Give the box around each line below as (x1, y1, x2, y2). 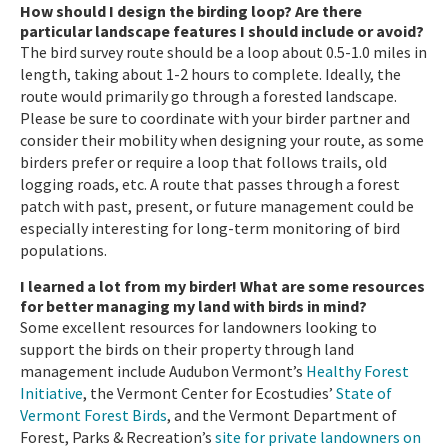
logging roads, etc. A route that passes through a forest (20, 173, 400, 194)
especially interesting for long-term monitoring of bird (20, 217, 400, 238)
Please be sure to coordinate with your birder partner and (20, 107, 410, 128)
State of (336, 382, 392, 403)
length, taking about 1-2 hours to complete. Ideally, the (20, 63, 401, 84)
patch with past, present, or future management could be (20, 195, 414, 216)
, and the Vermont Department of (167, 404, 397, 425)
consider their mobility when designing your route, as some (20, 129, 424, 150)
